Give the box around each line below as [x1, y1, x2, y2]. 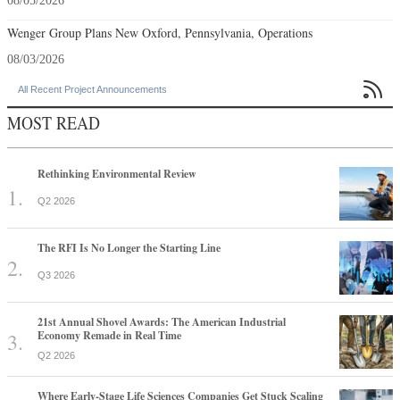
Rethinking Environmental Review [37, 165, 196, 181]
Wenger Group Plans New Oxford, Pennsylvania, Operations [7, 23, 312, 41]
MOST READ [7, 110, 100, 135]
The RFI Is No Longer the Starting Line [37, 239, 221, 255]
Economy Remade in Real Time [37, 327, 181, 343]
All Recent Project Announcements [18, 83, 167, 95]
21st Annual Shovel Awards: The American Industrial [37, 313, 286, 329]
